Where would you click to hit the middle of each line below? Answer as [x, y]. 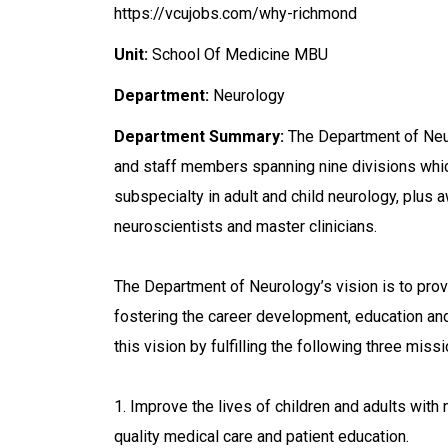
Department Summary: [199, 137]
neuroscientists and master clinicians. [247, 227]
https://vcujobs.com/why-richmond [235, 13]
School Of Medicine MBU [238, 54]
